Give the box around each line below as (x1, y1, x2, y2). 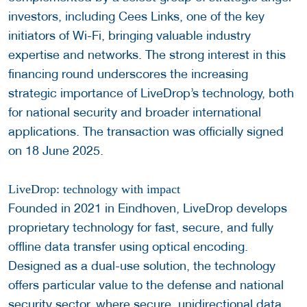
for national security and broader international (8, 105, 261, 120)
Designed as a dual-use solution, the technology (8, 258, 275, 273)
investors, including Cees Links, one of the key (8, 9, 265, 24)
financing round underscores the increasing (8, 66, 248, 82)
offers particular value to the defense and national (8, 278, 284, 293)
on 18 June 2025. (8, 143, 103, 158)
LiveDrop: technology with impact (8, 182, 180, 197)
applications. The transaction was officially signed (8, 124, 284, 139)
